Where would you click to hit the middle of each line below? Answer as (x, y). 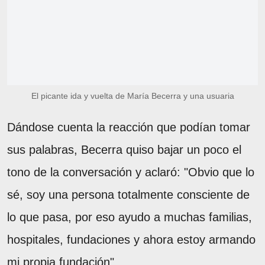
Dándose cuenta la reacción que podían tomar (129, 127)
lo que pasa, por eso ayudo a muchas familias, (130, 217)
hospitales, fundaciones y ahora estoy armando (131, 239)
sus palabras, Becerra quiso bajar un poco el (124, 149)
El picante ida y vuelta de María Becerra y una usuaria (132, 96)
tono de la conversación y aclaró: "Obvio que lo (131, 172)
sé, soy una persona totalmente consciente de (128, 194)
